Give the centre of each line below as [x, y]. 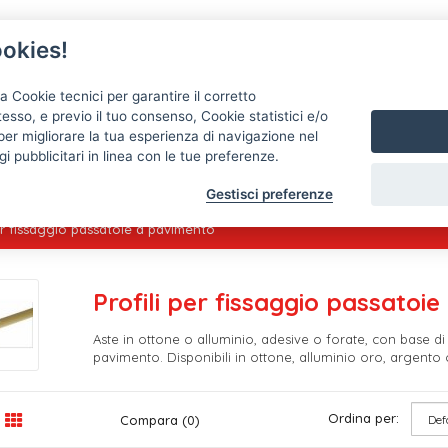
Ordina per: [363, 418]
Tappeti [159, 143]
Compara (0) [159, 419]
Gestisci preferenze [269, 193]
